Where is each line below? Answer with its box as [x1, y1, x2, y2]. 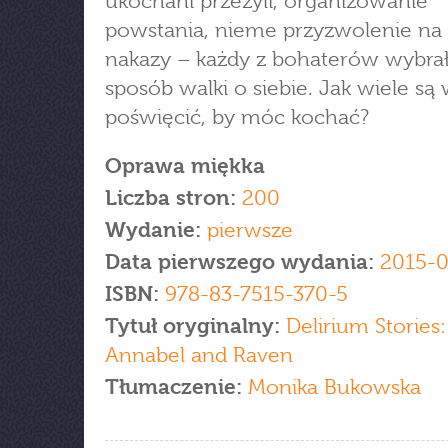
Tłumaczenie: [105, 375, 242, 399]
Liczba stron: [105, 186, 236, 210]
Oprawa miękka [105, 154, 265, 178]
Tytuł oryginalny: [105, 314, 286, 338]
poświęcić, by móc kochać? [105, 105, 369, 129]
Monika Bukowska [242, 375, 421, 399]
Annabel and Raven [105, 343, 293, 367]
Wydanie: [105, 218, 207, 242]
